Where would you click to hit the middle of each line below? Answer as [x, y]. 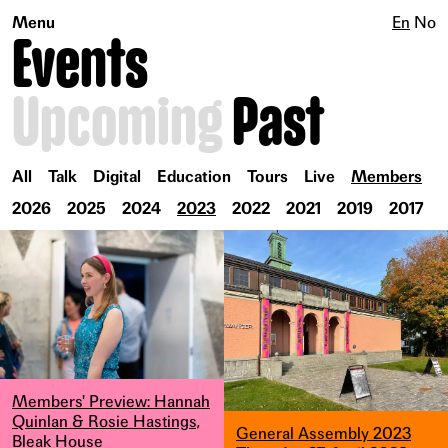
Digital [117, 176]
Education [194, 176]
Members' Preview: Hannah [111, 401]
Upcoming [117, 124]
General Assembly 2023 [323, 433]
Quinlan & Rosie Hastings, [106, 421]
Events [80, 66]
